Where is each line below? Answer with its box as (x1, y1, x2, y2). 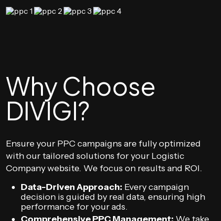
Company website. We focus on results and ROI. (6, 163, 202, 174)
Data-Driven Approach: (21, 182, 122, 192)
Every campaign (122, 182, 189, 192)
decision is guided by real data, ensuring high (21, 191, 205, 202)
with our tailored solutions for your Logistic (6, 150, 184, 161)
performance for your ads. (21, 201, 128, 212)
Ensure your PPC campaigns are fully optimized (6, 138, 201, 149)
